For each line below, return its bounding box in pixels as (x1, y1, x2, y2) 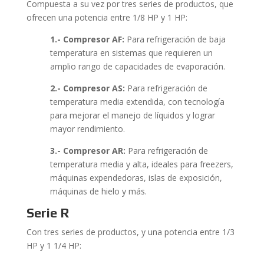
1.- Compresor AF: (49, 34, 124, 45)
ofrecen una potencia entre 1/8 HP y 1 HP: (26, 12, 187, 23)
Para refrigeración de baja (124, 34, 226, 45)
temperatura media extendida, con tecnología (49, 96, 225, 107)
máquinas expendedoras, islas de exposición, (49, 172, 222, 183)
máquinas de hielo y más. (49, 186, 147, 197)
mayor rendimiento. (49, 123, 125, 134)
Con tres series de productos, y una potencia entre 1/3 (26, 226, 235, 237)
